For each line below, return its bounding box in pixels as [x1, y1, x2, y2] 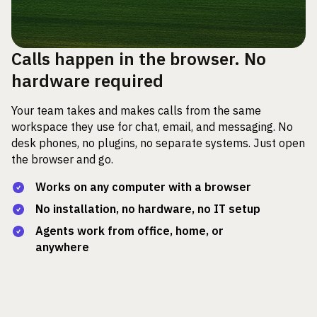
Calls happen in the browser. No [11, 47, 266, 71]
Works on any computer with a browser [35, 179, 251, 194]
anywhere [35, 239, 89, 254]
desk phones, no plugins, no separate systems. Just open [11, 135, 305, 150]
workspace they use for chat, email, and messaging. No [11, 119, 293, 134]
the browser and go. [11, 151, 113, 166]
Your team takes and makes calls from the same [11, 103, 261, 117]
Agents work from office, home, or [35, 223, 224, 238]
